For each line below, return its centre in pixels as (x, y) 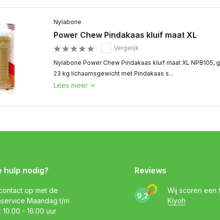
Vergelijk (126, 48)
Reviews (151, 170)
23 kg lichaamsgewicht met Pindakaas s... (113, 73)
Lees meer (71, 85)
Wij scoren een (193, 190)
